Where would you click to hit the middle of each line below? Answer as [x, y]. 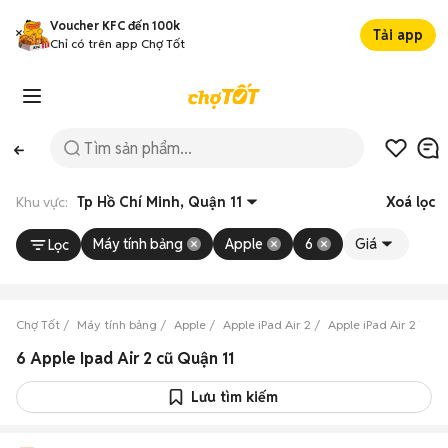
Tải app [398, 35]
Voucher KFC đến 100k [115, 25]
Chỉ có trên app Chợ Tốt [117, 43]
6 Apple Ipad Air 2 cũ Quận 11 [125, 358]
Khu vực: [46, 202]
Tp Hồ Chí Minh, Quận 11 [159, 202]
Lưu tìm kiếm [234, 397]
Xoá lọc [410, 202]
